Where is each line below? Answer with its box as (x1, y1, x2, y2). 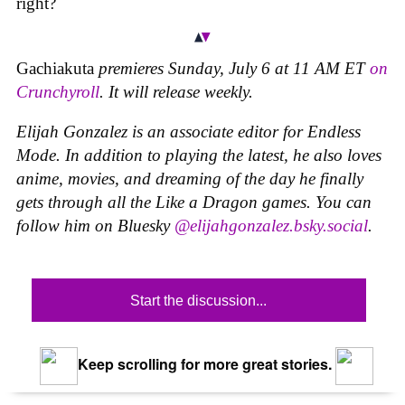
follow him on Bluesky (16, 216, 174, 236)
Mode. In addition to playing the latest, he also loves (16, 146, 381, 165)
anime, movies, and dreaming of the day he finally (16, 169, 363, 189)
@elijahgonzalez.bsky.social (174, 216, 368, 236)
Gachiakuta (16, 58, 99, 78)
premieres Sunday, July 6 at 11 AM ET (99, 58, 370, 78)
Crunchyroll (16, 81, 99, 101)
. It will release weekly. (99, 81, 253, 101)
